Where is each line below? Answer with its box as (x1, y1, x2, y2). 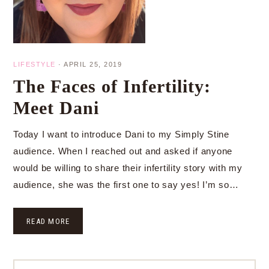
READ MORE (26, 217, 70, 226)
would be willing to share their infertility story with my (13, 163, 243, 173)
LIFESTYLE (13, 61, 56, 68)
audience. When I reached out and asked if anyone (13, 146, 232, 156)
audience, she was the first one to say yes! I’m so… (13, 180, 239, 190)
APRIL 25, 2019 (64, 61, 122, 68)
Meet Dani (13, 98, 99, 118)
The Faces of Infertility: (13, 76, 211, 96)
